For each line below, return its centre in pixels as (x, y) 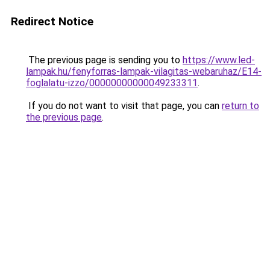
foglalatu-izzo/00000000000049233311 (112, 83)
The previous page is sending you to (104, 60)
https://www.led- (219, 60)
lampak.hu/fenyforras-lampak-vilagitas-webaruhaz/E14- (144, 71)
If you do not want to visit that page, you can (124, 106)
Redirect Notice (52, 21)
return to (240, 106)
